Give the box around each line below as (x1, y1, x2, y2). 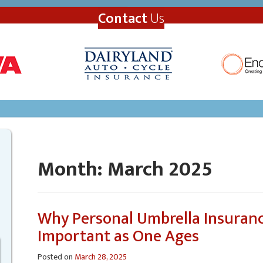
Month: (38, 152, 107, 187)
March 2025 (107, 152, 213, 187)
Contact (98, 6, 148, 31)
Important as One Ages (38, 222, 199, 250)
